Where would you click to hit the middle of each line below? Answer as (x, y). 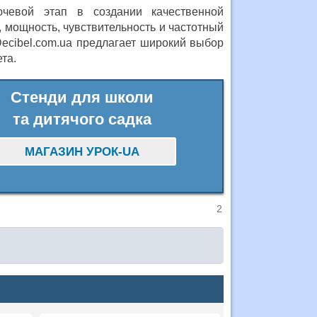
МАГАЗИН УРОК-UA (82, 152)
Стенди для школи (82, 97)
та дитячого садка (82, 119)
